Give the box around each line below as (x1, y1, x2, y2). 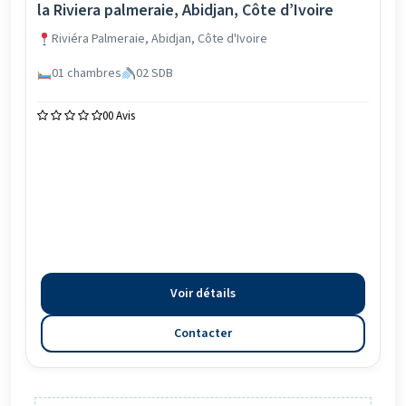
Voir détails (170, 285, 236, 303)
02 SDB (135, 64, 173, 82)
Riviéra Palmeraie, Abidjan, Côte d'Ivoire (51, 30, 267, 48)
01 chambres (51, 64, 121, 82)
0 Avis (108, 108, 135, 124)
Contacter (174, 324, 232, 343)
